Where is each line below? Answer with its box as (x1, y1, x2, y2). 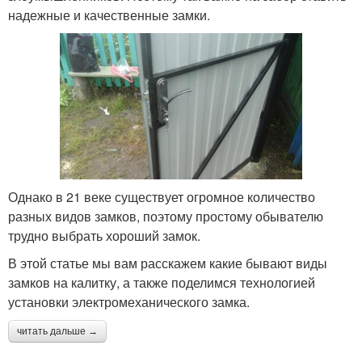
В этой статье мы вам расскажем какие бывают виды (8, 253, 327, 272)
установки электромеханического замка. (8, 292, 250, 311)
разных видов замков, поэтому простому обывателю (8, 206, 323, 225)
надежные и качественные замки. (8, 6, 210, 25)
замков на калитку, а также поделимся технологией (8, 272, 315, 292)
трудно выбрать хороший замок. (8, 225, 200, 245)
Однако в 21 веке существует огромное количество (8, 187, 315, 206)
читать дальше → (17, 325, 98, 337)
